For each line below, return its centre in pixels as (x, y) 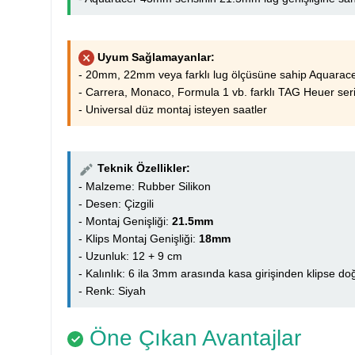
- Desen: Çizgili (116, 203)
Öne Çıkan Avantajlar (192, 338)
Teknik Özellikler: (144, 168)
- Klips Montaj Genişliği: (139, 238)
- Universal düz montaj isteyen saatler (173, 110)
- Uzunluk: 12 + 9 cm (130, 256)
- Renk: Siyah (112, 290)
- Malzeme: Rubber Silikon (145, 186)
